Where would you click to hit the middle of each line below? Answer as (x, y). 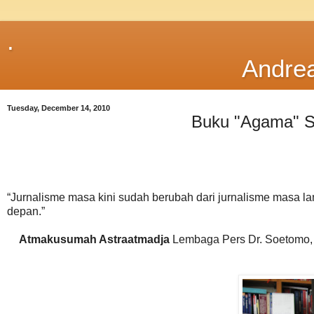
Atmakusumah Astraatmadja (94, 239)
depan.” (26, 211)
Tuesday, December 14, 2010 (59, 108)
